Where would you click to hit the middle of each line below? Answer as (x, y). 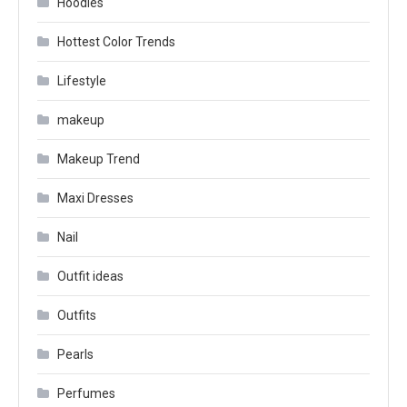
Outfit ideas (90, 276)
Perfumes (86, 393)
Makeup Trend (99, 159)
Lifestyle (82, 80)
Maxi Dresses (95, 198)
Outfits (77, 315)
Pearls (75, 354)
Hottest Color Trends (116, 41)
